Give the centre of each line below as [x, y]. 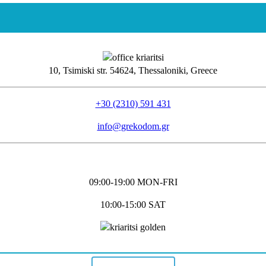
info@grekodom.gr [133, 126]
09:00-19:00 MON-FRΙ [133, 182]
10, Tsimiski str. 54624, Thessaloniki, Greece [133, 70]
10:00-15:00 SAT [133, 204]
